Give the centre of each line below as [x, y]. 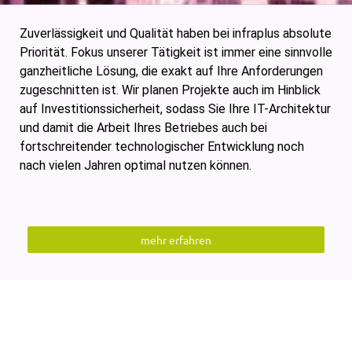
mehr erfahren [176, 239]
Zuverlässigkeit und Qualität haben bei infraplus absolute [176, 34]
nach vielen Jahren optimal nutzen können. [136, 166]
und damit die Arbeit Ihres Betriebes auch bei [143, 128]
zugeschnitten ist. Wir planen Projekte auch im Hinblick [170, 90]
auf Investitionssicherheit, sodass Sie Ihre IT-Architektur [175, 109]
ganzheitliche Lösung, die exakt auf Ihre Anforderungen [171, 71]
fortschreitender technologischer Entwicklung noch [162, 147]
